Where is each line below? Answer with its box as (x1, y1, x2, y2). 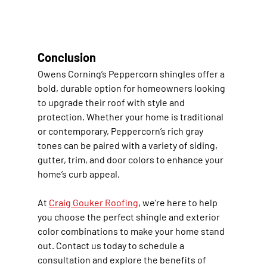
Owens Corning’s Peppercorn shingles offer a (37, 67, 226, 79)
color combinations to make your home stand (37, 225, 226, 237)
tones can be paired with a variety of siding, (37, 139, 219, 151)
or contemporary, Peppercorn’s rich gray (37, 125, 205, 136)
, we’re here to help (138, 196, 219, 208)
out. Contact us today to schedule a (37, 239, 186, 251)
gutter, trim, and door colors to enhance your (37, 153, 225, 165)
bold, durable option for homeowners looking (37, 82, 227, 94)
